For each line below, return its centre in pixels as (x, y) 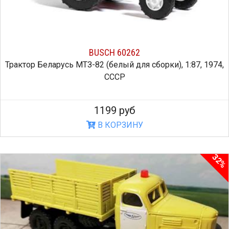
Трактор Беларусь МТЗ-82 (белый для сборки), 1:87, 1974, (114, 64)
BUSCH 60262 (114, 52)
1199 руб (114, 110)
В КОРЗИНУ (119, 125)
